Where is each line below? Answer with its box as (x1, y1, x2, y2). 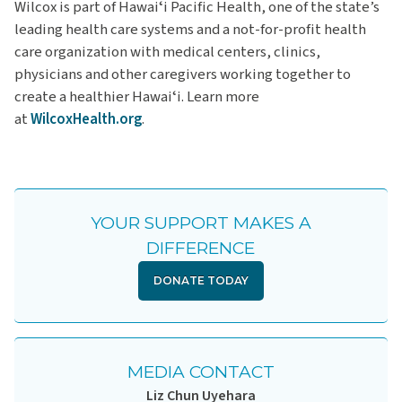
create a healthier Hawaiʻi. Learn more (14, 86, 259, 109)
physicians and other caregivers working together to (14, 64, 351, 86)
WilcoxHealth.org (31, 109, 142, 131)
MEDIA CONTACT (127, 362, 275, 383)
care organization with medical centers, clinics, (14, 41, 320, 64)
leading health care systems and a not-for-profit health (14, 19, 366, 41)
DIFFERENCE (146, 238, 256, 259)
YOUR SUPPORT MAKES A (90, 213, 311, 234)
